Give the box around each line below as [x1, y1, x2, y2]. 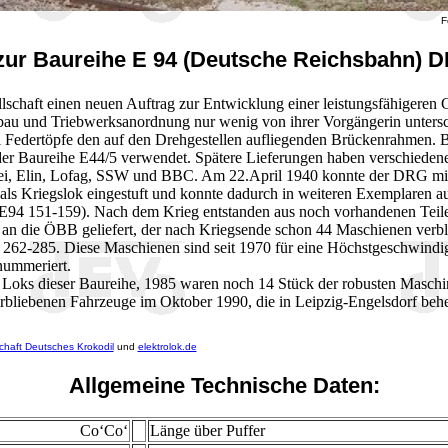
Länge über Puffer [149, 422, 265, 440]
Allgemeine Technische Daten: [68, 372, 380, 398]
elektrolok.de [137, 340, 197, 352]
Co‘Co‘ [79, 422, 128, 440]
